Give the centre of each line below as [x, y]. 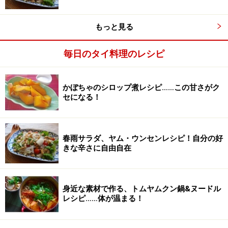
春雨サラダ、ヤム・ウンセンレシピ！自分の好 [143, 138]
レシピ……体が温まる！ [103, 199]
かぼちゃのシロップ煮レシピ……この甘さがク [141, 87]
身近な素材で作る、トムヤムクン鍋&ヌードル [142, 189]
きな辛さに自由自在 [97, 148]
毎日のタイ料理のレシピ [114, 54]
